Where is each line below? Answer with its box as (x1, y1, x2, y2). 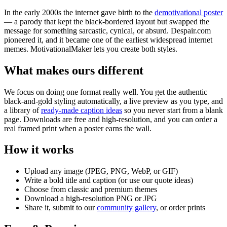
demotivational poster (155, 8, 223, 17)
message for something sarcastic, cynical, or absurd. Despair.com (4, 26, 211, 35)
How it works (4, 143, 73, 157)
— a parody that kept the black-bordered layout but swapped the (4, 17, 209, 26)
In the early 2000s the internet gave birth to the (4, 8, 153, 17)
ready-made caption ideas (41, 105, 122, 115)
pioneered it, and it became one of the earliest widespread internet (4, 35, 212, 44)
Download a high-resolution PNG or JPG (24, 194, 157, 203)
